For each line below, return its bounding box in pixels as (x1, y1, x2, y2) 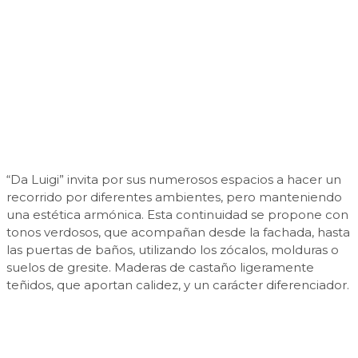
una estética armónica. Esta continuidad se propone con (6, 207, 348, 223)
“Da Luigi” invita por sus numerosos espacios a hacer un (6, 172, 341, 188)
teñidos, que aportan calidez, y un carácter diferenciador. (6, 277, 349, 293)
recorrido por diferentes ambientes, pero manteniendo (6, 189, 342, 205)
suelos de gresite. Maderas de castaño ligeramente (6, 260, 314, 276)
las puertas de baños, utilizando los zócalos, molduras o (6, 242, 339, 258)
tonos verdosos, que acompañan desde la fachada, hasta (6, 225, 350, 241)
